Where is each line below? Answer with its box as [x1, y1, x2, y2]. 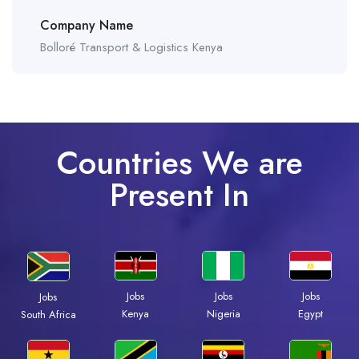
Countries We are [56, 139, 303, 187]
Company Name [40, 16, 133, 35]
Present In [110, 171, 249, 219]
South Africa [20, 306, 76, 322]
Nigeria [206, 306, 240, 322]
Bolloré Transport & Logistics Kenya [40, 38, 223, 57]
